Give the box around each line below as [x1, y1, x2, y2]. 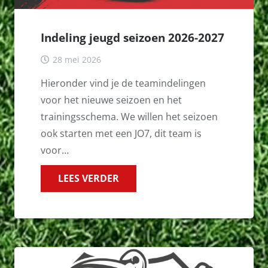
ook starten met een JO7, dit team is [41, 126, 202, 140]
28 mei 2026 [52, 53, 101, 65]
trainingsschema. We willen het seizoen [41, 109, 218, 123]
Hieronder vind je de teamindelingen [41, 76, 206, 90]
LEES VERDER [57, 171, 119, 185]
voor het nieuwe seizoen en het [41, 93, 182, 106]
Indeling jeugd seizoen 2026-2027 [41, 29, 224, 46]
